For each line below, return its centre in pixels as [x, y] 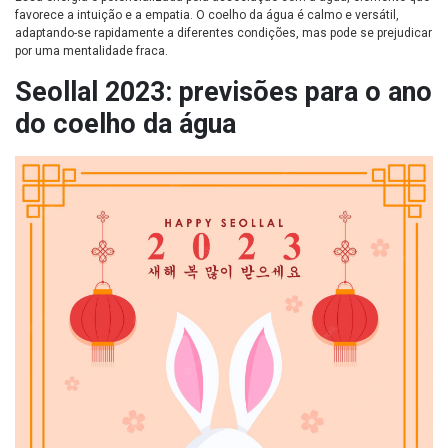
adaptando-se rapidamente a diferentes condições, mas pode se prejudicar [223, 33]
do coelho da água [125, 124]
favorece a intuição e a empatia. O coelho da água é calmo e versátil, [207, 15]
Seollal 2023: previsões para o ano [223, 92]
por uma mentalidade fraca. [91, 51]
